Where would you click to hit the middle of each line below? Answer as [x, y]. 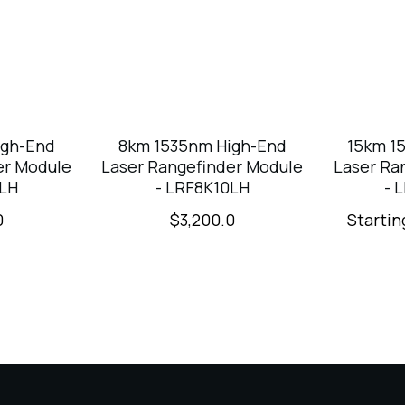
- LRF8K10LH [202, 188]
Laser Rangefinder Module [202, 167]
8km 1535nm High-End [202, 146]
